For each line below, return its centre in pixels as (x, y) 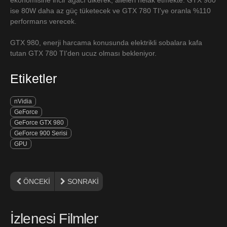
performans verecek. (43, 21)
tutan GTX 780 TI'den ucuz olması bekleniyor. (83, 53)
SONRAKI (83, 181)
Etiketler (33, 78)
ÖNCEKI (36, 181)
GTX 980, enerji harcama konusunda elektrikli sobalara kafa (106, 42)
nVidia (23, 101)
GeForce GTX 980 (39, 122)
